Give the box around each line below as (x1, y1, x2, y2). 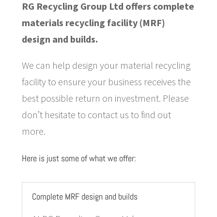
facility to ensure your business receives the (21, 76, 191, 88)
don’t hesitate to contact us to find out (21, 108, 171, 121)
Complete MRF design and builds (31, 191, 138, 202)
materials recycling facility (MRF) (21, 16, 165, 29)
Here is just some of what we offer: (21, 153, 136, 164)
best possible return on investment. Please (21, 92, 189, 104)
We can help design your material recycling (21, 59, 190, 71)
